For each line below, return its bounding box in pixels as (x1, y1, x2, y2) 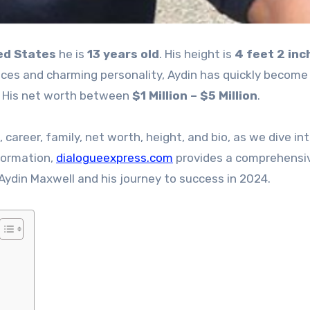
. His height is (159, 46, 235, 61)
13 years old (87, 46, 159, 61)
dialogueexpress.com (56, 150, 173, 165)
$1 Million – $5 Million (132, 88, 257, 102)
